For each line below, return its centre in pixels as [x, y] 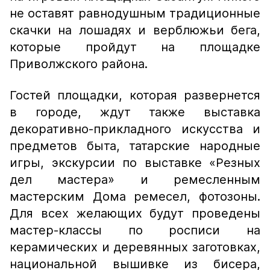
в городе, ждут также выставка [135, 112]
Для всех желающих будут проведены [135, 213]
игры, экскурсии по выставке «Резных [135, 163]
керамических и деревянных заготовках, [135, 247]
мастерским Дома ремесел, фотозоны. [135, 196]
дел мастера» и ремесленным [135, 180]
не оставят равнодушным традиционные [135, 13]
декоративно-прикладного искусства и [135, 129]
